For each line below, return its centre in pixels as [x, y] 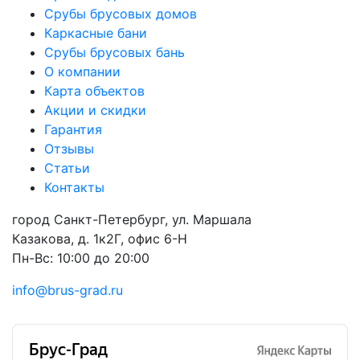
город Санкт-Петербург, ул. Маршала [132, 219]
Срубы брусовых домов [121, 13]
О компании [82, 71]
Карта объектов [94, 90]
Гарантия [73, 129]
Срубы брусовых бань [115, 52]
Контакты [74, 187]
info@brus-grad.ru [67, 290]
